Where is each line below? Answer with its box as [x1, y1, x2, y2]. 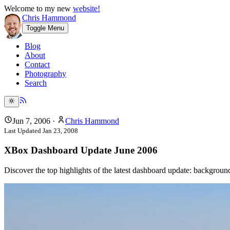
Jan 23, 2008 [43, 127, 78, 135]
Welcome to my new [4, 4, 73, 13]
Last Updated [4, 127, 43, 135]
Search [25, 79, 47, 87]
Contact [25, 60, 50, 69]
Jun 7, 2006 [12, 117, 50, 126]
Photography [25, 69, 66, 78]
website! [73, 4, 100, 13]
